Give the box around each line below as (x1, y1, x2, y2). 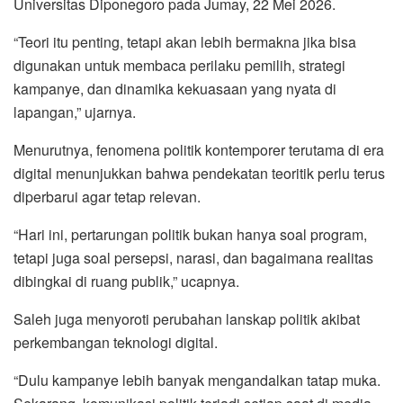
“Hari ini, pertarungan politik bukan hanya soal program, (13, 223, 367, 245)
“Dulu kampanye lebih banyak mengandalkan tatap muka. (13, 369, 381, 390)
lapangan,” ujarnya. (13, 101, 136, 122)
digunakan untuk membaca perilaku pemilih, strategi (13, 54, 345, 76)
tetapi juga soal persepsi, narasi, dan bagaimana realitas (13, 246, 373, 268)
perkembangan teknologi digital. (13, 331, 218, 353)
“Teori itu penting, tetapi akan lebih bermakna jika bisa (13, 31, 356, 52)
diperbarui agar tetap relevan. (13, 185, 204, 207)
